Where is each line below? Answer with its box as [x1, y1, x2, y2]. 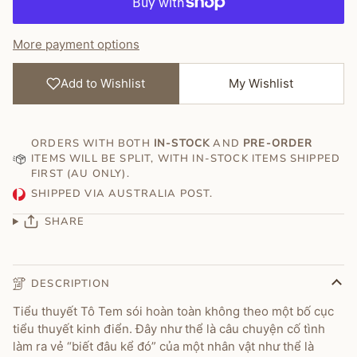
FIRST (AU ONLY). [31, 166, 130, 181]
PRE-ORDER [243, 135, 313, 151]
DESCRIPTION [31, 276, 110, 291]
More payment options [13, 36, 139, 52]
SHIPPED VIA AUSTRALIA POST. [31, 186, 214, 202]
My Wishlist [229, 75, 294, 91]
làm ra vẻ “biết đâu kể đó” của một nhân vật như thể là [13, 338, 314, 354]
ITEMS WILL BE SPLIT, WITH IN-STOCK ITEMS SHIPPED [31, 151, 341, 166]
